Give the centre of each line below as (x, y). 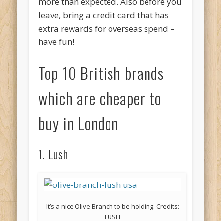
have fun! (56, 42)
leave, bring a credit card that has (104, 15)
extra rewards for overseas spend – (107, 29)
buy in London (79, 123)
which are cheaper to (100, 98)
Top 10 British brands (101, 73)
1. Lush (54, 154)
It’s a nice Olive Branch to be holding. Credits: (112, 206)
